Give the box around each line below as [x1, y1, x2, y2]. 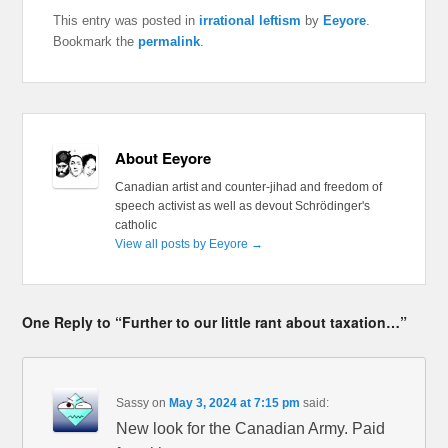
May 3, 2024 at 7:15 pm [169, 395, 301, 410]
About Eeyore [114, 146, 211, 169]
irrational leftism [199, 12, 302, 28]
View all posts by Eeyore [114, 236, 251, 251]
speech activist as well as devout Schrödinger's [114, 198, 370, 213]
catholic [114, 217, 157, 232]
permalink [138, 33, 201, 49]
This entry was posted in [53, 12, 200, 28]
